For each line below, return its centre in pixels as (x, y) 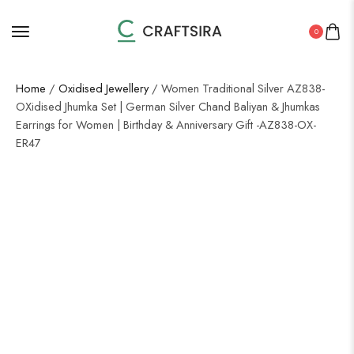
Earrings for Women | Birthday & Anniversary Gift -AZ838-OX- (166, 124)
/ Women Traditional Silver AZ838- (237, 88)
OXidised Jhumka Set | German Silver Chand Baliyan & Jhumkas (168, 106)
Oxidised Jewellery (104, 88)
